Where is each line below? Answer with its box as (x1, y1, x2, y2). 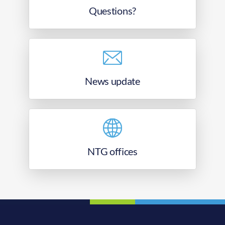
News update (85, 75, 140, 87)
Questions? (88, 5, 136, 17)
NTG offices (87, 145, 138, 158)
